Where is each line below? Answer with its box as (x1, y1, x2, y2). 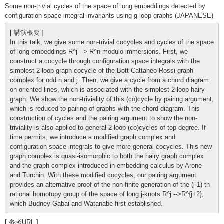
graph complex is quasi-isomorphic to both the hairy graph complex (10, 152, 204, 160)
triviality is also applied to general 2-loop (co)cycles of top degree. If (10, 123, 206, 131)
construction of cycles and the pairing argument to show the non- (10, 114, 197, 122)
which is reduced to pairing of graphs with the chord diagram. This (10, 104, 200, 112)
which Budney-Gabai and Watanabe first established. (10, 199, 163, 207)
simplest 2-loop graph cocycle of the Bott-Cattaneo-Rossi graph (10, 66, 193, 74)
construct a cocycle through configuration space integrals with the (10, 57, 200, 65)
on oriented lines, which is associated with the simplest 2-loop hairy (10, 85, 205, 93)
